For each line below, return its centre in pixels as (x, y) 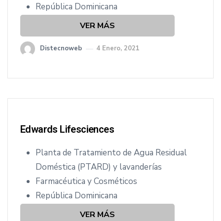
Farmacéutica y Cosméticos (86, 181)
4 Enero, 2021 (118, 48)
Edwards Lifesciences (67, 129)
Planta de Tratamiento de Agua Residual (111, 153)
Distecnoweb (61, 48)
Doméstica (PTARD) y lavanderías (99, 167)
